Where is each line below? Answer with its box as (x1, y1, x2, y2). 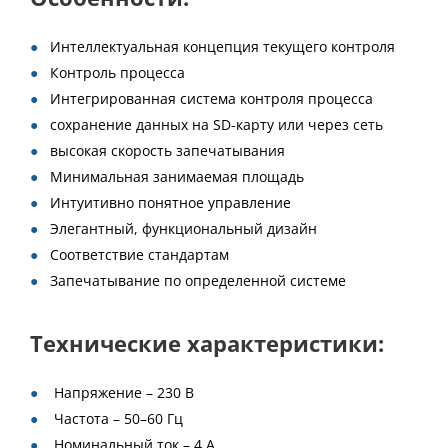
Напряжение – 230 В (50, 383, 194, 402)
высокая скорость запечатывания (50, 141, 285, 160)
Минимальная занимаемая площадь (50, 167, 304, 186)
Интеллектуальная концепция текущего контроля (50, 37, 395, 56)
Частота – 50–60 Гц (50, 409, 183, 428)
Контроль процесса (50, 63, 185, 82)
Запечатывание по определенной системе (50, 271, 346, 290)
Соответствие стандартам (50, 245, 229, 264)
